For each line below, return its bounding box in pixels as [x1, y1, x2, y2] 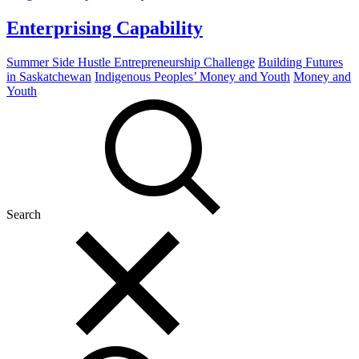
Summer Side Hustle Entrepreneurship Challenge [6, 55, 255, 70]
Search [6, 208, 44, 222]
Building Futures [258, 55, 343, 70]
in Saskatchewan [6, 70, 91, 84]
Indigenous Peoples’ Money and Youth [95, 70, 290, 84]
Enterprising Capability [6, 18, 203, 39]
